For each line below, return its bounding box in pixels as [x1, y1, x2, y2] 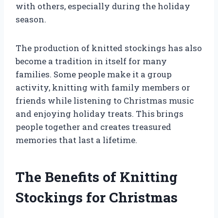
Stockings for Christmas [16, 188, 178, 206]
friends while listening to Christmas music [16, 94, 194, 106]
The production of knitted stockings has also [16, 42, 202, 54]
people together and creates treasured [16, 121, 171, 132]
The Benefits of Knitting [16, 167, 178, 186]
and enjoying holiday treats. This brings [16, 108, 183, 119]
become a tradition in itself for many [16, 55, 167, 67]
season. [16, 13, 46, 25]
